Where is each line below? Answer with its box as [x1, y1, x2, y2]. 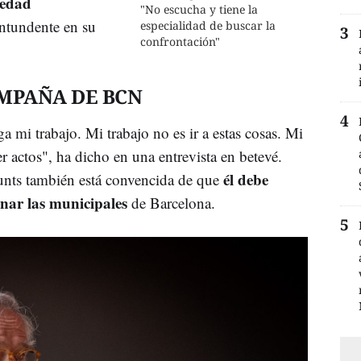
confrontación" [140, 33, 221, 49]
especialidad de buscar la [140, 17, 276, 33]
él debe [223, 168, 268, 190]
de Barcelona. [127, 192, 215, 213]
